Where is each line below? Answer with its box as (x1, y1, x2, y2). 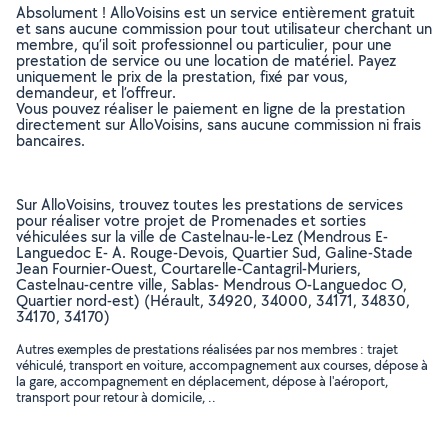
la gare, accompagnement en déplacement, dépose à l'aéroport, (16, 372, 388, 390)
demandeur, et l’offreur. (16, 82, 176, 103)
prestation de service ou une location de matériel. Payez (16, 50, 396, 71)
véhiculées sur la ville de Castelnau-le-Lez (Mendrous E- (16, 226, 388, 247)
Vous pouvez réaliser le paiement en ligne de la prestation (16, 98, 405, 119)
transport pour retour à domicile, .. (16, 388, 216, 406)
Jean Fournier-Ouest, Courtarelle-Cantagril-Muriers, (16, 258, 361, 279)
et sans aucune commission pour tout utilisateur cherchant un (16, 18, 432, 39)
